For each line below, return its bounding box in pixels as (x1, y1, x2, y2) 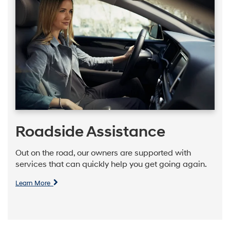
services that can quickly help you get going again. (15, 160, 207, 170)
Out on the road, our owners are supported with (15, 148, 191, 159)
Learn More (15, 179, 53, 187)
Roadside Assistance (15, 122, 165, 141)
